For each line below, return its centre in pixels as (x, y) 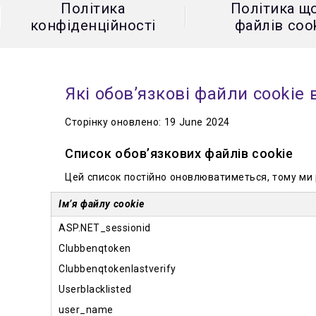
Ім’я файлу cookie (102, 204)
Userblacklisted (95, 289)
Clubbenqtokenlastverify (117, 269)
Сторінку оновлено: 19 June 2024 (147, 122)
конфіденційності (93, 25)
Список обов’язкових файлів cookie (179, 153)
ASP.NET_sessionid (105, 228)
